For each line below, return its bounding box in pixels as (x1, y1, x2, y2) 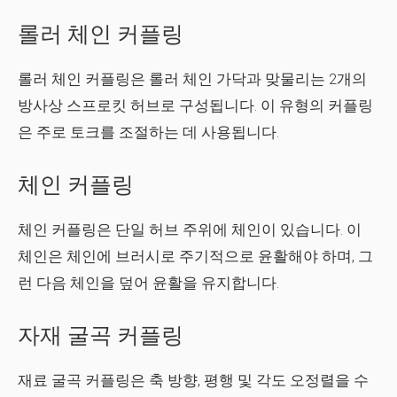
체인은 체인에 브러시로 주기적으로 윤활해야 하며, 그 (18, 247, 373, 265)
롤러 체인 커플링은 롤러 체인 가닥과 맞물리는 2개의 (18, 70, 367, 88)
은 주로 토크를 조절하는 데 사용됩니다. (18, 123, 279, 141)
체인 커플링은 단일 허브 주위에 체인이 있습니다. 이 (18, 221, 362, 238)
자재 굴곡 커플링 (18, 323, 183, 348)
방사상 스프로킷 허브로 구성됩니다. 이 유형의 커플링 (18, 97, 373, 114)
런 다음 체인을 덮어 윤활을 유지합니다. (18, 274, 279, 292)
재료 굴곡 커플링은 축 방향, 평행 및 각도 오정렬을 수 (18, 371, 369, 389)
